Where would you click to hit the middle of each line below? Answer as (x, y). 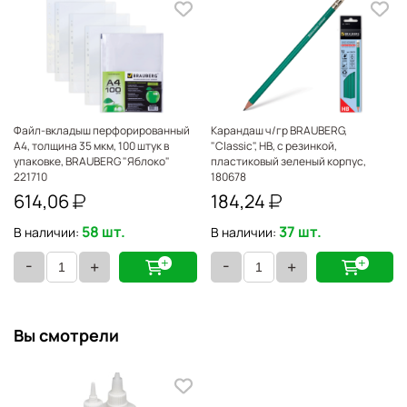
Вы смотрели (66, 335)
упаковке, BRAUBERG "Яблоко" (92, 161)
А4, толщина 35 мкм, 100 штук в (91, 146)
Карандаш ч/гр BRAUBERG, (278, 130)
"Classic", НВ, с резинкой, (273, 146)
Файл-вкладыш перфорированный (102, 130)
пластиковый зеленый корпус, (288, 161)
